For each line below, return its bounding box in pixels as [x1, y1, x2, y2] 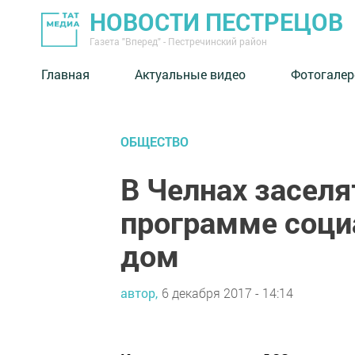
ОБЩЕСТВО [120, 133, 189, 150]
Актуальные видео [135, 65, 246, 82]
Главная [41, 65, 90, 82]
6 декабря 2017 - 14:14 [162, 284, 293, 301]
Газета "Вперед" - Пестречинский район [90, 35, 267, 48]
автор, [120, 284, 158, 301]
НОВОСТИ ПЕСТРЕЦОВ [90, 6, 343, 37]
